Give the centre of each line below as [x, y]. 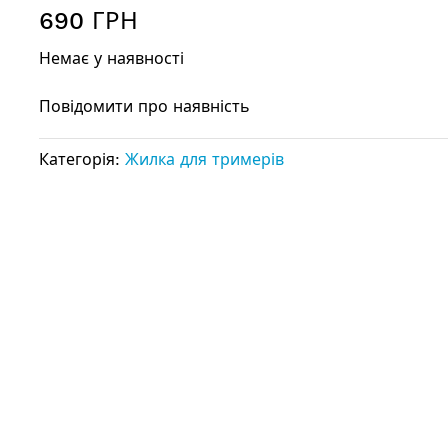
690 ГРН [88, 21]
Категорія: [82, 159]
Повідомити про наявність [144, 106]
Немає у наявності [111, 58]
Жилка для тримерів [204, 159]
